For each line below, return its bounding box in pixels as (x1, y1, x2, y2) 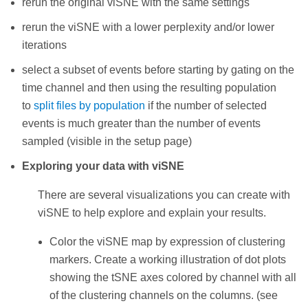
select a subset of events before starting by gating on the (22, 63, 294, 76)
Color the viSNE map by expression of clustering (49, 235, 285, 247)
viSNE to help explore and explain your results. (38, 206, 266, 219)
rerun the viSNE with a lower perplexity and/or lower (22, 21, 274, 33)
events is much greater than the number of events (22, 117, 261, 129)
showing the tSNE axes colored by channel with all (49, 271, 296, 283)
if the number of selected (145, 99, 267, 111)
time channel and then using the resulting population (22, 81, 276, 93)
